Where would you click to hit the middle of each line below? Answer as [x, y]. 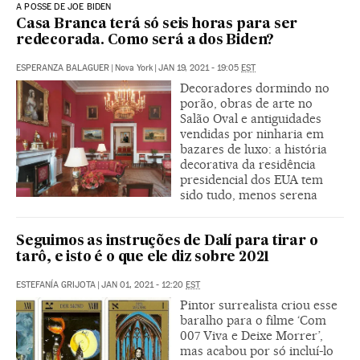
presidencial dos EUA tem [252, 180]
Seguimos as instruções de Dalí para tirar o [167, 242]
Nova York [134, 68]
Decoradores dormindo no [255, 88]
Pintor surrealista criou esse [259, 305]
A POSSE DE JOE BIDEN [64, 7]
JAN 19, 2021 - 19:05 [200, 68]
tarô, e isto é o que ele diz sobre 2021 [143, 258]
